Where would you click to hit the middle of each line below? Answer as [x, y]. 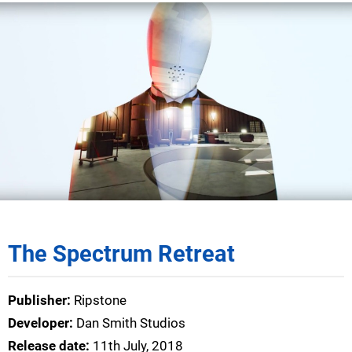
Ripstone [100, 300]
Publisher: [41, 300]
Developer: [42, 323]
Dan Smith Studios [131, 323]
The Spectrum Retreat [121, 253]
